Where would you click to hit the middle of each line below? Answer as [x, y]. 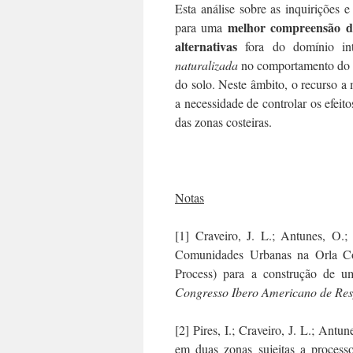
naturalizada [206, 65]
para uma [201, 27]
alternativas [206, 46]
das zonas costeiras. [223, 121]
